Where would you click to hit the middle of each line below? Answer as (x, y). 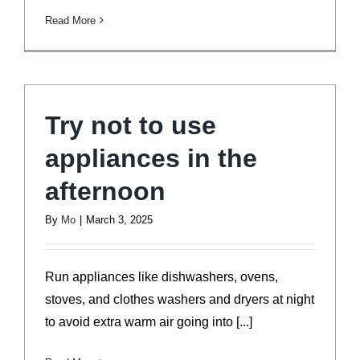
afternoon (105, 191)
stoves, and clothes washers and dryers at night (180, 299)
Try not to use (131, 125)
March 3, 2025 (119, 219)
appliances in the (151, 158)
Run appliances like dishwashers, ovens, (162, 276)
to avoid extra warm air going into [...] (149, 321)
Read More (70, 20)
